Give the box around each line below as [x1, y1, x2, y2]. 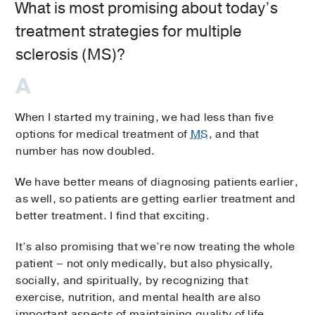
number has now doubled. [15, 143, 155, 159]
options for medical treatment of [15, 126, 191, 142]
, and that [208, 126, 259, 142]
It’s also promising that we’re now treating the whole [15, 238, 295, 255]
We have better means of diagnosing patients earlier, [15, 174, 299, 190]
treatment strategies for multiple [15, 20, 243, 42]
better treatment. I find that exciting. [15, 207, 210, 224]
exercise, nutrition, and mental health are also [15, 289, 261, 305]
